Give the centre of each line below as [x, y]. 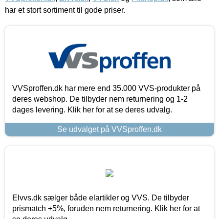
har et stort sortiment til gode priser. [65, 10]
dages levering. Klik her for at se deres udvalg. [92, 109]
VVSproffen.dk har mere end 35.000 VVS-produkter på [106, 88]
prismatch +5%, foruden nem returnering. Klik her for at [106, 208]
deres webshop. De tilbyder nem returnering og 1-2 [100, 99]
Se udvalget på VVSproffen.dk [109, 129]
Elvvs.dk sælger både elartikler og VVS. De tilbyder [101, 197]
